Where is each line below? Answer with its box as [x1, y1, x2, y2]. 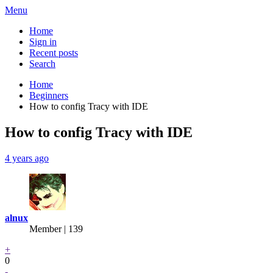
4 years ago [5, 152, 49, 163]
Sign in [29, 37, 57, 47]
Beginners [29, 90, 68, 101]
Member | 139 [29, 223, 83, 234]
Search [29, 58, 55, 69]
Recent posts [29, 48, 78, 58]
